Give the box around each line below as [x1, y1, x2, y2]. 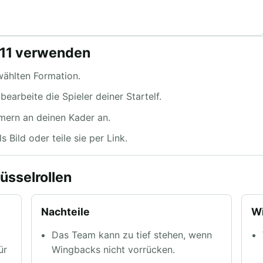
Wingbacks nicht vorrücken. [52, 243, 176, 255]
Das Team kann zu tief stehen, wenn [52, 228, 213, 241]
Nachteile [41, 205, 90, 218]
